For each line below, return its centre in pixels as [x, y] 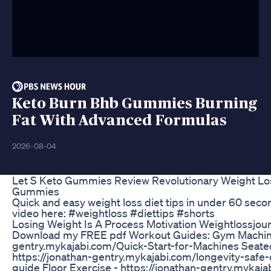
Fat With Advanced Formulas [119, 120]
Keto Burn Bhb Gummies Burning [135, 103]
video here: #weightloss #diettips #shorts [113, 213]
